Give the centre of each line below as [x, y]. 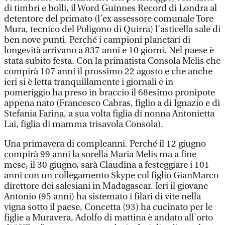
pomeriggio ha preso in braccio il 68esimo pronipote [109, 93]
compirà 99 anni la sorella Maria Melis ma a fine [100, 154]
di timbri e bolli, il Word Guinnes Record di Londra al [110, 8]
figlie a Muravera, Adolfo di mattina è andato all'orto [108, 218]
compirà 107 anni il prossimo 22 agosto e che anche [108, 72]
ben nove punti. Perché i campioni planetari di [97, 40]
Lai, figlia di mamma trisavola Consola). [84, 124]
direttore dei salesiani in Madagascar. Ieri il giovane [106, 186]
